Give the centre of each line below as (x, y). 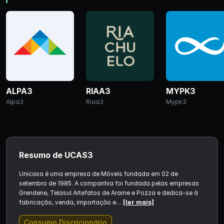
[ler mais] (138, 202)
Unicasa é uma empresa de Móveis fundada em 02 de (98, 173)
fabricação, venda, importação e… (71, 202)
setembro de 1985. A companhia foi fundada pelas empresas (109, 183)
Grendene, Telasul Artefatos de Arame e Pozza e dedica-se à (108, 192)
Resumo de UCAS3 (56, 155)
